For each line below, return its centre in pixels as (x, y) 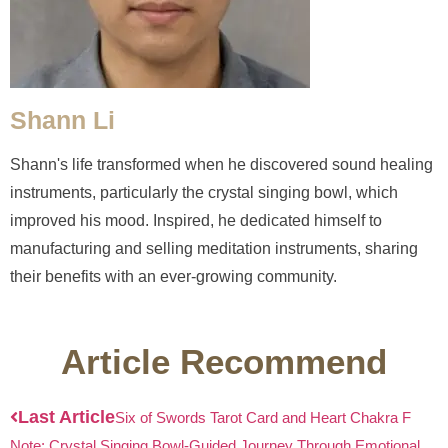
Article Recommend (224, 361)
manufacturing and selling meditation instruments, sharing (214, 248)
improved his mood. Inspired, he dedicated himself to (196, 220)
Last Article (66, 416)
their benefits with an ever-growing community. (173, 276)
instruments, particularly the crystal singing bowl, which (204, 192)
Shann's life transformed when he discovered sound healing (221, 164)
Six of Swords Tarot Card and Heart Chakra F (263, 417)
